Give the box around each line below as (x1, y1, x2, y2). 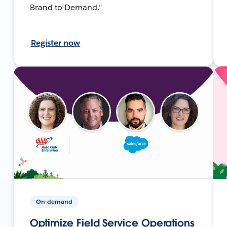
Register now (30, 37, 81, 48)
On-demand (35, 197, 72, 206)
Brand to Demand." (29, 2, 102, 13)
